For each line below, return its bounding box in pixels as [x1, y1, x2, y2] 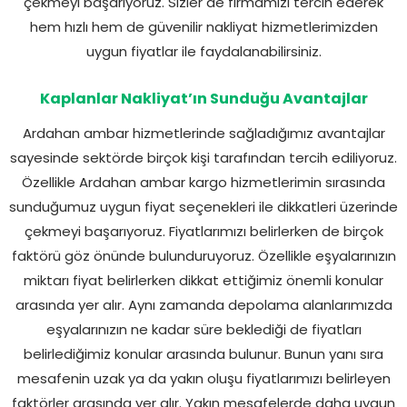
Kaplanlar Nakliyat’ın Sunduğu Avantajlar [39, 87, 368, 109]
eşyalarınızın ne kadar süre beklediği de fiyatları [45, 319, 362, 339]
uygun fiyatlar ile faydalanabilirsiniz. [85, 41, 322, 61]
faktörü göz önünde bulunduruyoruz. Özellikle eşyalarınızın [11, 245, 396, 265]
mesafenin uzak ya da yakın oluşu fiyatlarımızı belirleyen [16, 368, 391, 388]
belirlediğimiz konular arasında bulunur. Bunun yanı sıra [24, 343, 383, 363]
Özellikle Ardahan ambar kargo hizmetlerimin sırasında [22, 172, 385, 192]
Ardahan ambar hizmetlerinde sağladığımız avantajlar [22, 123, 385, 143]
